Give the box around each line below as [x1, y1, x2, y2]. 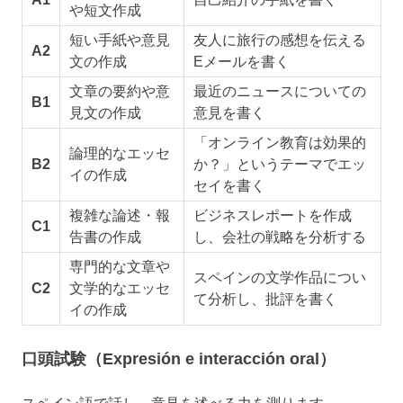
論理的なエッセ [68, 146, 170, 162]
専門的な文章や [68, 259, 170, 275]
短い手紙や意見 [68, 32, 170, 49]
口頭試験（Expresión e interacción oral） [22, 350, 336, 369]
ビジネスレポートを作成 [193, 208, 352, 224]
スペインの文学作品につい [193, 270, 366, 286]
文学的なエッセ [68, 281, 170, 297]
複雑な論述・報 [68, 208, 170, 224]
